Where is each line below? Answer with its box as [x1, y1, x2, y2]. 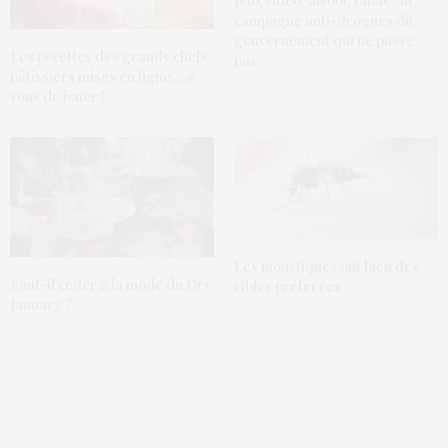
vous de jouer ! [10, 87, 108, 107]
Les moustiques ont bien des [234, 257, 419, 277]
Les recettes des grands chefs [10, 47, 208, 67]
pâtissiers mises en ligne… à [10, 67, 194, 87]
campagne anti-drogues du [234, 11, 413, 31]
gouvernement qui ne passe [234, 31, 414, 51]
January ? [10, 295, 76, 315]
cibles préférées [234, 277, 341, 297]
